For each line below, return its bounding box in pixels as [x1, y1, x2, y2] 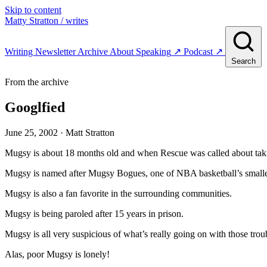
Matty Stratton [5, 15, 58, 26]
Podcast [184, 46, 213, 57]
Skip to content [5, 5, 61, 15]
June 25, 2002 [5, 127, 58, 138]
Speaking [136, 46, 171, 57]
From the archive [5, 77, 69, 87]
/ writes [61, 15, 88, 26]
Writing [5, 46, 35, 57]
